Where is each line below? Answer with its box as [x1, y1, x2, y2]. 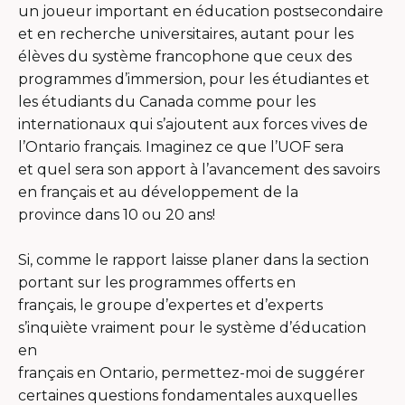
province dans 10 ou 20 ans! [18, 205, 215, 223]
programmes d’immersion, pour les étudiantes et [18, 70, 370, 88]
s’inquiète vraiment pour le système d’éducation [18, 318, 366, 336]
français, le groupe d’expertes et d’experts [18, 296, 323, 314]
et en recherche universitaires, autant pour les [18, 24, 353, 42]
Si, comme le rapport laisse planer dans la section [18, 250, 369, 268]
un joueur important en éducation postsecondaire [18, 2, 383, 20]
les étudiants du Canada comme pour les [18, 92, 316, 110]
